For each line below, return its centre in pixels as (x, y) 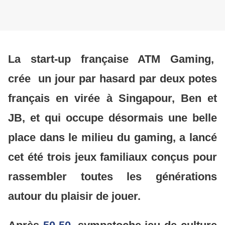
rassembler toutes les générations (113, 176)
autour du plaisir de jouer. (74, 196)
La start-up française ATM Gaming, (113, 59)
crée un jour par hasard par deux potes (113, 78)
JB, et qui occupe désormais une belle (113, 118)
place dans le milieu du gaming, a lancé (113, 137)
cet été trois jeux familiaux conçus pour (113, 157)
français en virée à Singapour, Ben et (113, 98)
